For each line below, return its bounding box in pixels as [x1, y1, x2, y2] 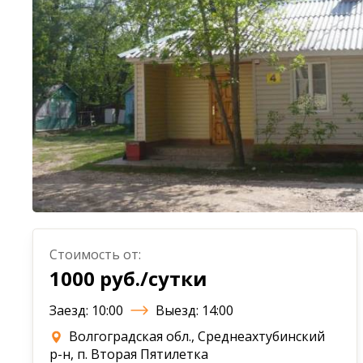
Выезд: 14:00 [152, 301, 233, 319]
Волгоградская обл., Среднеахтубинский [66, 327, 325, 345]
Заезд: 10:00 [49, 301, 126, 319]
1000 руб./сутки [49, 265, 207, 292]
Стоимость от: [49, 246, 141, 263]
